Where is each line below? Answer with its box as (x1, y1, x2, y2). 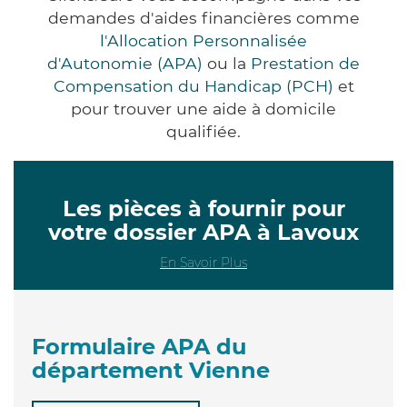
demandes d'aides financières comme (47, 7, 360, 27)
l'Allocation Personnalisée (100, 30, 307, 50)
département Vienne (32, 356, 270, 383)
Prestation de (251, 53, 360, 73)
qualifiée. (166, 121, 241, 141)
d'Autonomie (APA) (47, 53, 203, 73)
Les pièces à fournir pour (62, 194, 345, 222)
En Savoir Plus (160, 253, 247, 271)
